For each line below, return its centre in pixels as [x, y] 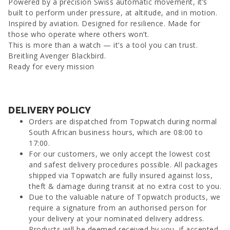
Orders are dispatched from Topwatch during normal [123, 121]
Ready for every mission [51, 66]
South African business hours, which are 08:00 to [116, 132]
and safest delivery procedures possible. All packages [123, 165]
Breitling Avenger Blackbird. [57, 56]
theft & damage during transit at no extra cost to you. [125, 186]
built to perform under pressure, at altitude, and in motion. [113, 13]
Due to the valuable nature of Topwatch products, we [125, 197]
